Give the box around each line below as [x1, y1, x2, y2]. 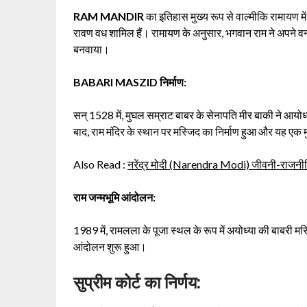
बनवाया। [73, 42, 110, 56]
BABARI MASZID [73, 75, 158, 88]
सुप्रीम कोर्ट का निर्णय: [73, 271, 201, 293]
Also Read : [73, 157, 127, 171]
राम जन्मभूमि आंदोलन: [73, 190, 156, 204]
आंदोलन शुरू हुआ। [73, 239, 147, 253]
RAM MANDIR [73, 9, 144, 23]
